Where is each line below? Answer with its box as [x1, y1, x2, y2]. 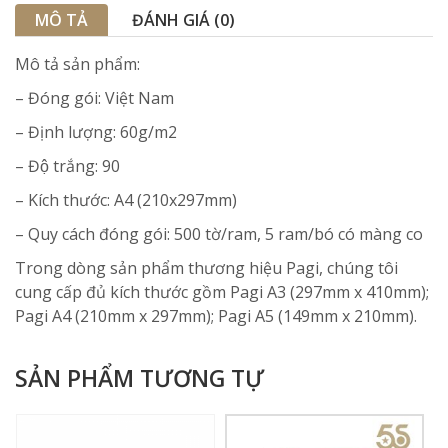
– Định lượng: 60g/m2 [15, 121, 177, 143]
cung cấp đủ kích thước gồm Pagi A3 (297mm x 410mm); [15, 281, 429, 303]
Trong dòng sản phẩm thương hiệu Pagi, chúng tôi [15, 257, 398, 279]
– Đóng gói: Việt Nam [15, 87, 174, 109]
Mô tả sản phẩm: [15, 53, 140, 75]
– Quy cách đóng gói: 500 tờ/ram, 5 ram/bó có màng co [15, 223, 423, 245]
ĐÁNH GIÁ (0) [132, 9, 235, 31]
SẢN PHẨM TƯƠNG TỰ [15, 362, 264, 394]
